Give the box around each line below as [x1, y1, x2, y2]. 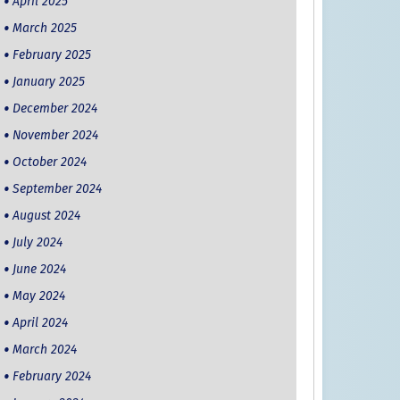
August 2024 [12, 208, 80, 224]
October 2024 [12, 154, 87, 171]
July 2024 [12, 235, 62, 251]
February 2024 [12, 369, 91, 385]
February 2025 [12, 47, 91, 63]
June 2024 [12, 262, 66, 278]
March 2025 [12, 21, 77, 37]
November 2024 [12, 128, 98, 144]
